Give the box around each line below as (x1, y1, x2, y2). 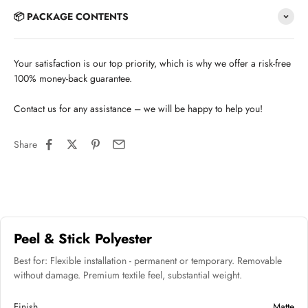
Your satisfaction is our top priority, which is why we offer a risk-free (14, 56, 291, 70)
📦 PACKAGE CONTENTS (14, 10, 129, 23)
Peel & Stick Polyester (14, 229, 153, 250)
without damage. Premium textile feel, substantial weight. (14, 268, 243, 283)
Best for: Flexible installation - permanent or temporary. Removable (14, 254, 283, 268)
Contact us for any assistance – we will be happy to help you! (14, 102, 263, 115)
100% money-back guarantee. (14, 71, 132, 85)
